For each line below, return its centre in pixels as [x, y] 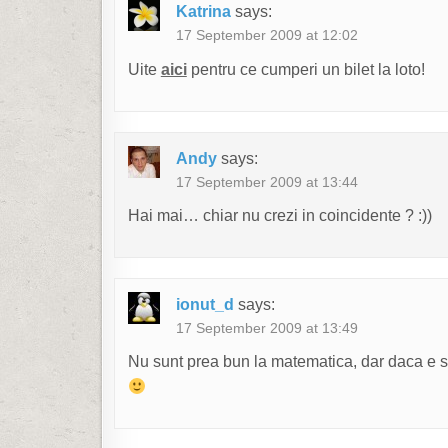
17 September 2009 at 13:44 [266, 181]
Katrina [203, 12]
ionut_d [204, 304]
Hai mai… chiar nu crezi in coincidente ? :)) [279, 216]
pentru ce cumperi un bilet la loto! [305, 69]
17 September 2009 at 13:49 [266, 327]
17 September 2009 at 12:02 [266, 35]
